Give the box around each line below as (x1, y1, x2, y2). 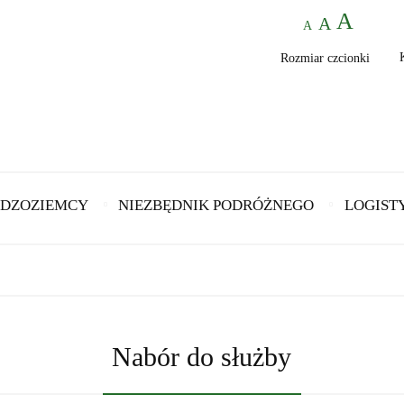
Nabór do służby (112, 342, 292, 372)
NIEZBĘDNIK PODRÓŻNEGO (118, 197, 315, 215)
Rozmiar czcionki (280, 50, 371, 65)
